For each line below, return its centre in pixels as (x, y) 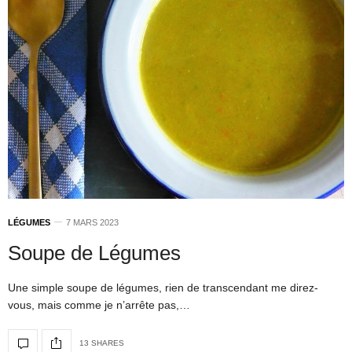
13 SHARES (102, 343)
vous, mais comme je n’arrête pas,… (99, 304)
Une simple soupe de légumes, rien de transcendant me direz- (163, 287)
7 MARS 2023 (92, 222)
